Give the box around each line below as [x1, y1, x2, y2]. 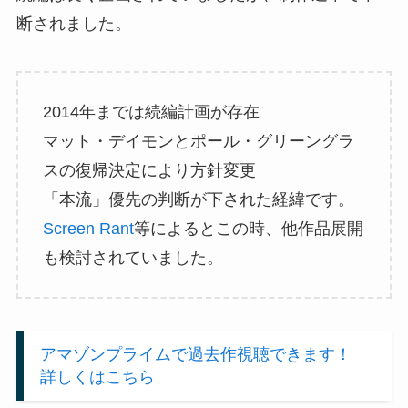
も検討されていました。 [42, 248, 223, 267]
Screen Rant [42, 219, 134, 238]
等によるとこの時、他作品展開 [133, 219, 363, 238]
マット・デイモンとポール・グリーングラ [42, 131, 354, 150]
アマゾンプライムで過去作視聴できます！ [39, 344, 368, 363]
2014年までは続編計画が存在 [42, 102, 260, 121]
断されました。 [15, 15, 131, 33]
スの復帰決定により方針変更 [42, 160, 256, 179]
